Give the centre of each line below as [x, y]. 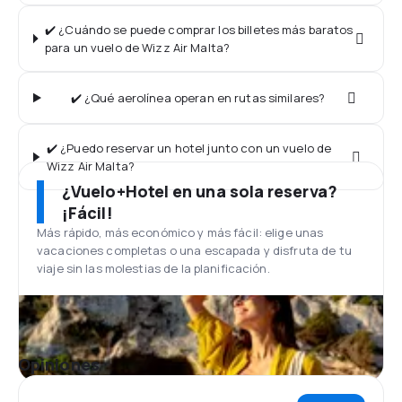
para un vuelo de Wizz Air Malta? [137, 48]
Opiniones [59, 364]
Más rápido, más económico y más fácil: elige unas [180, 232]
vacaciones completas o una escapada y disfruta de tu [194, 250]
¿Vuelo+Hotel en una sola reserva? [200, 191]
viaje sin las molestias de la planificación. [153, 268]
